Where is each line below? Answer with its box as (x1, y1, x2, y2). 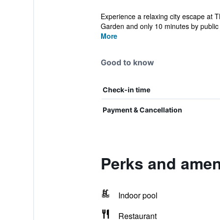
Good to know (100, 57, 154, 67)
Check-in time (102, 85, 150, 94)
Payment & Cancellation (102, 106, 182, 114)
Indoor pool (118, 190, 158, 201)
